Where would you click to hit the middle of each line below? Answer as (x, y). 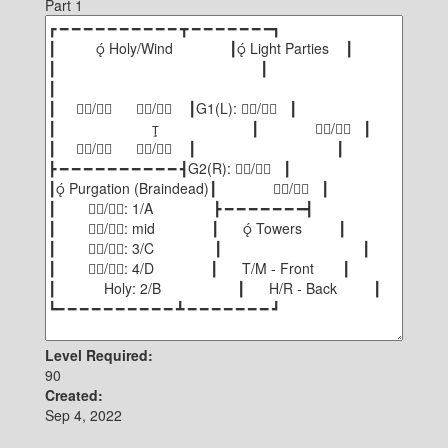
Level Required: (99, 355)
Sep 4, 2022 (83, 415)
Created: (74, 395)
